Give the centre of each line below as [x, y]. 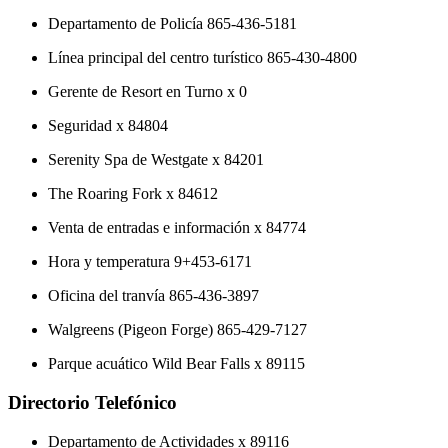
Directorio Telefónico [92, 402]
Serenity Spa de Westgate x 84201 [156, 160]
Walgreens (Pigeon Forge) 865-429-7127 [177, 330]
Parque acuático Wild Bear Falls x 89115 [176, 364]
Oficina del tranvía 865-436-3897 [153, 296]
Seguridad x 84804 [108, 126]
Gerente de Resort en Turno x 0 [147, 92]
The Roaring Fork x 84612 [133, 194]
